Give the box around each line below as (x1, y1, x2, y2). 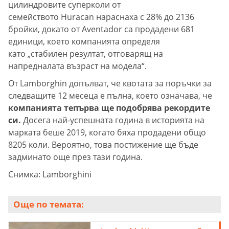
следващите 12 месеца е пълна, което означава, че (8, 90, 212, 102)
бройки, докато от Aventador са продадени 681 (8, 24, 195, 35)
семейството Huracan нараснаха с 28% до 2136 (8, 11, 194, 23)
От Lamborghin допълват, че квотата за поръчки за (8, 78, 212, 89)
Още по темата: (13, 198, 84, 211)
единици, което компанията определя (8, 36, 160, 48)
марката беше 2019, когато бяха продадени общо (8, 127, 206, 139)
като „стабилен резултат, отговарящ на (8, 48, 163, 60)
